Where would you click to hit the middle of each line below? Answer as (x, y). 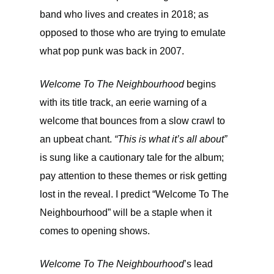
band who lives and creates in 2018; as (124, 14)
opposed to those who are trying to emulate (133, 33)
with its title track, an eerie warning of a (123, 102)
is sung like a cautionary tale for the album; (132, 157)
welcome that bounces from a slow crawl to (132, 121)
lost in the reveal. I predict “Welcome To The (134, 194)
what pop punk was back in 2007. (112, 51)
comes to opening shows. (95, 231)
